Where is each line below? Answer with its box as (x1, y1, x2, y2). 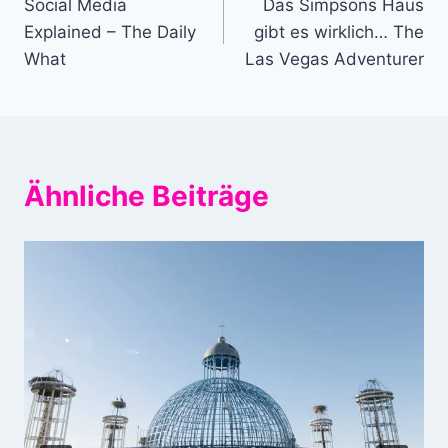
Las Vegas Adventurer (245, 49, 424, 70)
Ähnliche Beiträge (24, 179, 269, 214)
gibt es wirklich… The (254, 22, 424, 43)
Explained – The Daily (24, 22, 196, 43)
